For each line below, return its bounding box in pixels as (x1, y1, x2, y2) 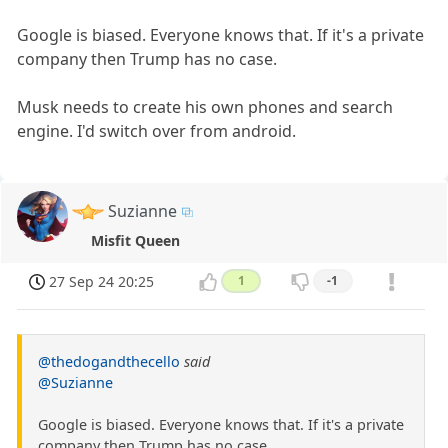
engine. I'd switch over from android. (17, 119, 297, 142)
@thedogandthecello (38, 352, 180, 372)
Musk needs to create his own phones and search (17, 95, 394, 118)
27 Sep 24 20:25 (49, 272, 155, 292)
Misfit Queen (90, 230, 180, 250)
